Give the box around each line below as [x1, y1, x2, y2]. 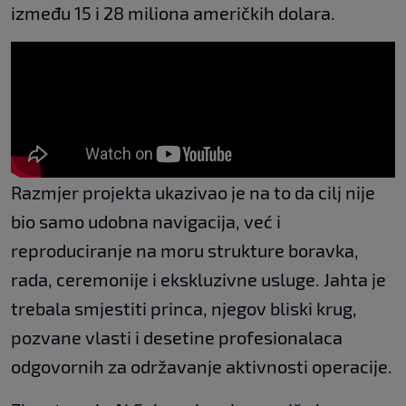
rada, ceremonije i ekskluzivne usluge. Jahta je [11, 268, 386, 291]
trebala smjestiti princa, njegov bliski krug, [11, 297, 357, 320]
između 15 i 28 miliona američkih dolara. [11, 2, 335, 24]
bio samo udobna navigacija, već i [11, 210, 281, 233]
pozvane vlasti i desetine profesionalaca [11, 326, 343, 349]
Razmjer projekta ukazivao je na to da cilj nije [11, 181, 375, 204]
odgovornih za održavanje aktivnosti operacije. [11, 355, 392, 378]
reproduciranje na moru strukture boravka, [11, 239, 359, 262]
